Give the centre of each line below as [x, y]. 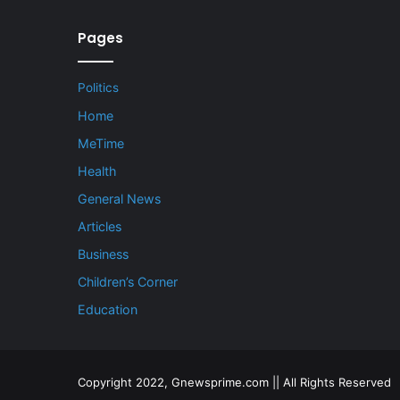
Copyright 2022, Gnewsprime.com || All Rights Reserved [234, 383]
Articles [100, 227]
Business [103, 254]
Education [108, 310]
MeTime [101, 144]
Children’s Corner [128, 282]
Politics [98, 88]
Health [97, 171]
